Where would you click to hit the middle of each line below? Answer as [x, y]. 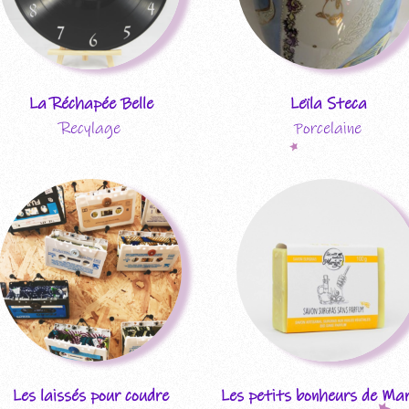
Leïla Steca [328, 104]
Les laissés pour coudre [90, 396]
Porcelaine [328, 128]
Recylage [90, 128]
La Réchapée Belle [90, 104]
